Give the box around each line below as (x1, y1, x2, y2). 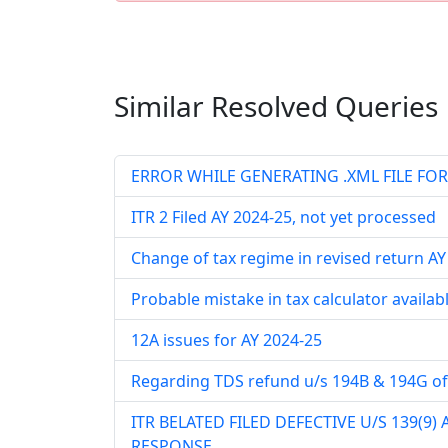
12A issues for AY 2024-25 (131, 329, 322, 351)
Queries (328, 87, 438, 125)
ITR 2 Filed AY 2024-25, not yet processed (131, 206, 436, 228)
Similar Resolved (114, 87, 328, 125)
